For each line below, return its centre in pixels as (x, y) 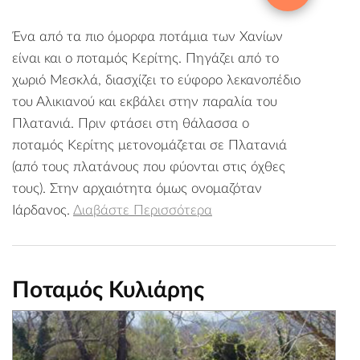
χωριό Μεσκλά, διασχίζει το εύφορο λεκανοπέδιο (156, 80)
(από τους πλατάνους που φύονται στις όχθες (149, 166)
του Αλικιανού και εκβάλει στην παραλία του (145, 101)
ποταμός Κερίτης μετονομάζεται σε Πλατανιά (149, 145)
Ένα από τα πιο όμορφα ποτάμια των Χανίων (147, 36)
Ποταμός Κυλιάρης (108, 290)
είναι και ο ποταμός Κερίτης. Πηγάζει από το (145, 58)
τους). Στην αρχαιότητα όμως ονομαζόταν (137, 188)
